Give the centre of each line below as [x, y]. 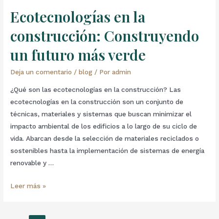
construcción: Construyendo [105, 36]
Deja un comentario [41, 72]
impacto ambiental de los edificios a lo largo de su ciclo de [104, 126]
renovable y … [32, 163]
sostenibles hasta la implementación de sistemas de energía [108, 150]
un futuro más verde [78, 55]
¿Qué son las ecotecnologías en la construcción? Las [96, 89]
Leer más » [28, 186]
